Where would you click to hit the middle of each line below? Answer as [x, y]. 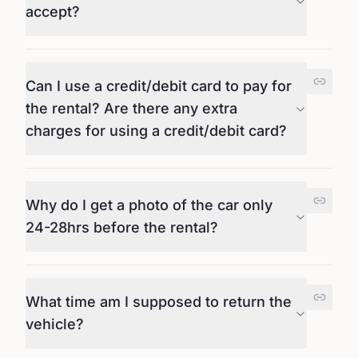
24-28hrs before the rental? [122, 227]
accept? [53, 12]
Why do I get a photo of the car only [149, 205]
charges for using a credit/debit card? [156, 131]
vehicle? [55, 324]
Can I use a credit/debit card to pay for [159, 86]
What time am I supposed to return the [159, 302]
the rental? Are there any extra [131, 108]
